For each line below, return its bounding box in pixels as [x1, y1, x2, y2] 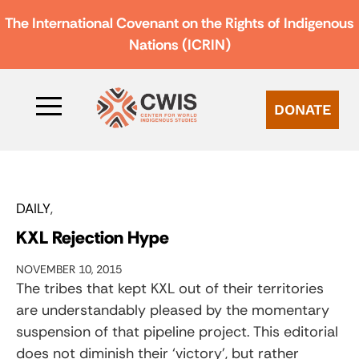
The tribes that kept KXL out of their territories [16, 278, 324, 298]
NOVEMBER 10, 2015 [16, 261, 122, 276]
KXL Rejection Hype [16, 225, 169, 249]
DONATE [274, 100, 331, 118]
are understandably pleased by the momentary [16, 300, 329, 320]
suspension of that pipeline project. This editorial [16, 321, 338, 341]
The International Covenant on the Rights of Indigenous [5, 14, 354, 33]
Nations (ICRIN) [128, 35, 231, 54]
